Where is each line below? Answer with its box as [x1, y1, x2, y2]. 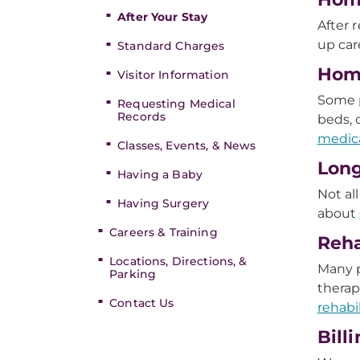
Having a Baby [117, 167, 202, 182]
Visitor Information [117, 67, 229, 82]
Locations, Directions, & [109, 254, 247, 268]
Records [117, 109, 166, 124]
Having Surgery [117, 196, 210, 211]
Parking [109, 267, 157, 281]
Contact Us [109, 296, 174, 310]
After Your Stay [117, 10, 208, 24]
